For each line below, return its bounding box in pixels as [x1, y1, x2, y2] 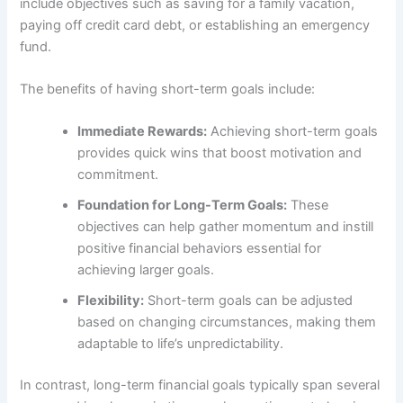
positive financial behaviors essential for [77, 240, 322, 257]
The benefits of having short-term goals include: [20, 81, 316, 98]
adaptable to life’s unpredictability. [77, 336, 284, 353]
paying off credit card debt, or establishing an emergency [20, 16, 371, 33]
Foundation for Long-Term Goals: [77, 197, 288, 214]
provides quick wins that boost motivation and [77, 145, 363, 162]
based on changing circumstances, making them [77, 314, 377, 331]
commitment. [77, 166, 159, 184]
